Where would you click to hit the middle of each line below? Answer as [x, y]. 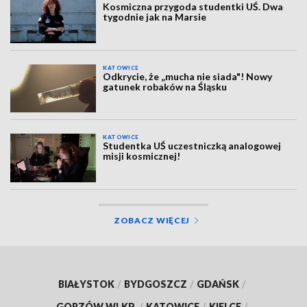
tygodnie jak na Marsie [155, 17]
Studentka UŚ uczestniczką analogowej [192, 146]
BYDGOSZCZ [156, 284]
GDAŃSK [218, 284]
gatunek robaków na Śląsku [165, 86]
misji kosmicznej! [142, 156]
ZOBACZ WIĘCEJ [152, 220]
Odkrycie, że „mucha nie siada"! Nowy [188, 76]
